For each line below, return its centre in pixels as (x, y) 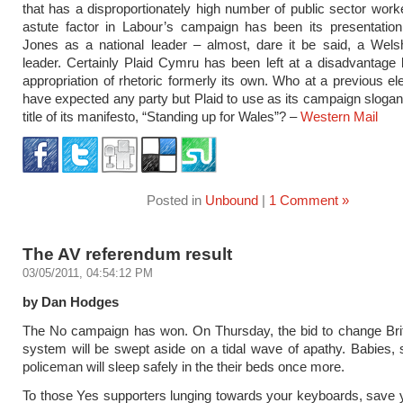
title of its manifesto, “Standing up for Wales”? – (161, 116)
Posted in (175, 200)
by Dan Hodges (71, 302)
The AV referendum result (127, 254)
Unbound (231, 200)
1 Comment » (309, 200)
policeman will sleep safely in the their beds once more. (184, 367)
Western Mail (339, 116)
